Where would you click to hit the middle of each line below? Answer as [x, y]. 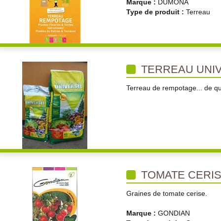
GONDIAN [174, 213]
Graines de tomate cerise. [167, 193]
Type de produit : [156, 12]
